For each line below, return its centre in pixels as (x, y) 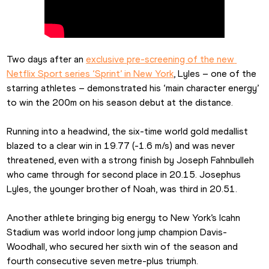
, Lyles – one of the (215, 74)
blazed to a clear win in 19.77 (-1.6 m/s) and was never (121, 146)
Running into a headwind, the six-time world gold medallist (128, 131)
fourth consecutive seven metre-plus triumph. (104, 261)
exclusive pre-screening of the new (160, 59)
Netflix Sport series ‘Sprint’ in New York (90, 74)
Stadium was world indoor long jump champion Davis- (117, 232)
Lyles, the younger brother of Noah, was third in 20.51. (122, 189)
